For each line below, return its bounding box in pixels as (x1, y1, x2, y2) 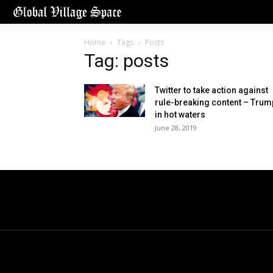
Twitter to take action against (155, 85, 268, 96)
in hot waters (155, 110, 205, 120)
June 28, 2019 (155, 123, 197, 133)
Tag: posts (84, 50, 169, 72)
